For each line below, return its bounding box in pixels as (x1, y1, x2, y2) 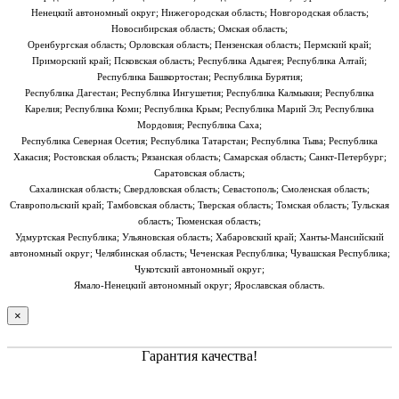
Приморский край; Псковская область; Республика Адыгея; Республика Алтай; (32, 54, 367, 66)
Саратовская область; (154, 167, 245, 178)
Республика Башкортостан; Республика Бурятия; (96, 70, 303, 82)
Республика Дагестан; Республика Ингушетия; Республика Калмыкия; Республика (25, 86, 374, 98)
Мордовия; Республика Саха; (137, 118, 262, 130)
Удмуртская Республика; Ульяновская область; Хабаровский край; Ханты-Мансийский (15, 231, 384, 242)
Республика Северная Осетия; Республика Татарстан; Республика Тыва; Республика (21, 134, 378, 146)
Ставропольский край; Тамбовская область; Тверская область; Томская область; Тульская (10, 199, 389, 210)
